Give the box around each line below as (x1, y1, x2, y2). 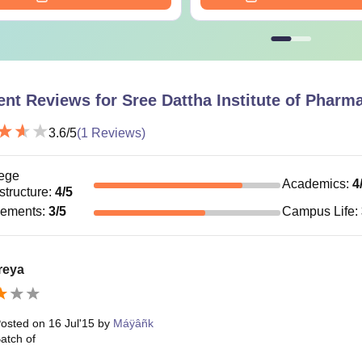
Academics (282, 176, 347, 191)
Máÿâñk (112, 316, 154, 330)
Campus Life (282, 204, 356, 218)
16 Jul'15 (48, 316, 95, 330)
